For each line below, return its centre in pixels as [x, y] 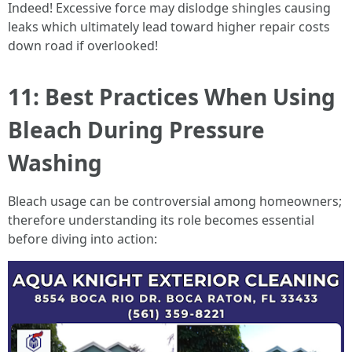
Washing [55, 163]
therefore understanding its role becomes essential [161, 220]
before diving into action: [82, 239]
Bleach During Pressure [136, 130]
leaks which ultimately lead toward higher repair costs [169, 27]
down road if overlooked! [83, 46]
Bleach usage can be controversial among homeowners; [175, 201]
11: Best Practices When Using [172, 97]
